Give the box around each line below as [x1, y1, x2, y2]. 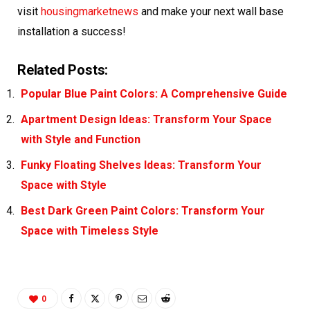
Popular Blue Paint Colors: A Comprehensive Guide [21, 87, 287, 101]
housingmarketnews [41, 5, 138, 19]
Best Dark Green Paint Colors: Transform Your [21, 204, 265, 218]
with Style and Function [21, 133, 140, 147]
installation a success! [17, 25, 126, 39]
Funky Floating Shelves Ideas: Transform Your [21, 158, 262, 172]
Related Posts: [17, 62, 109, 79]
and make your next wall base [138, 5, 284, 19]
